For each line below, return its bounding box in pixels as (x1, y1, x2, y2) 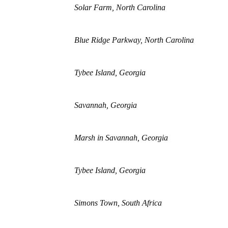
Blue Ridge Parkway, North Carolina (74, 35, 194, 44)
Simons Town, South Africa (74, 198, 162, 207)
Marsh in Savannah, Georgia (74, 133, 168, 142)
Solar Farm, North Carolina (74, 3, 165, 12)
